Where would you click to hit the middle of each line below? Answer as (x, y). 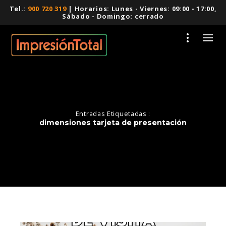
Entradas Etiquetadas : (113, 114)
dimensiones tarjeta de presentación (113, 123)
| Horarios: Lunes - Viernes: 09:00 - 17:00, (142, 9)
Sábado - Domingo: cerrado (113, 16)
